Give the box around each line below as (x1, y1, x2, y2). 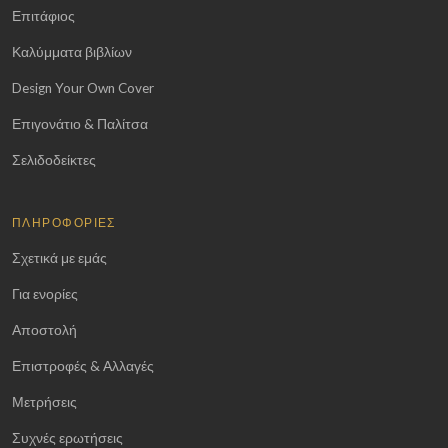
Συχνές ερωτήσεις (12, 429, 123, 446)
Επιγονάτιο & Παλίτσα (12, 115, 148, 132)
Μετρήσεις (12, 393, 77, 410)
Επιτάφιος (12, 7, 75, 24)
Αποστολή (12, 321, 77, 338)
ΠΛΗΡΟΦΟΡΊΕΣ (12, 214, 116, 230)
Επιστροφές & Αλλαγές (12, 357, 154, 374)
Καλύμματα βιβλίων (12, 43, 132, 60)
